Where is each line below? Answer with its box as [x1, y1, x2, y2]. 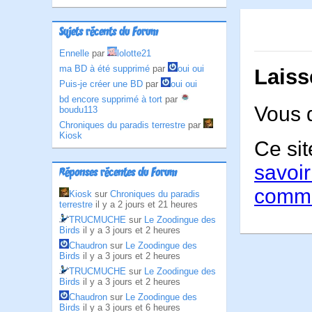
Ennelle [59, 48, 89, 58]
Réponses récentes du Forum [59, 166, 177, 180]
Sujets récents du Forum [59, 26, 158, 40]
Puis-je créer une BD [59, 79, 143, 89]
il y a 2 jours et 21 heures [95, 199, 198, 210]
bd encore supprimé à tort [59, 94, 162, 104]
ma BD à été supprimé [59, 63, 150, 74]
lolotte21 [117, 48, 151, 58]
